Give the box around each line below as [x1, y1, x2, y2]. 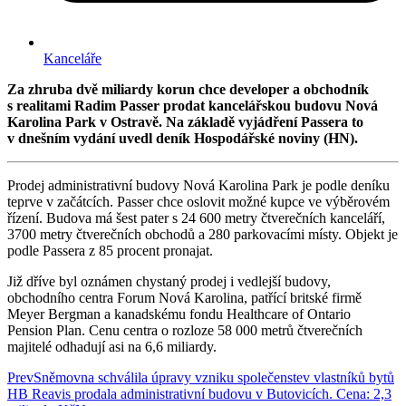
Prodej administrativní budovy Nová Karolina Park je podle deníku [7, 177, 390, 193]
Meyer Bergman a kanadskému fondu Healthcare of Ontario [7, 305, 351, 322]
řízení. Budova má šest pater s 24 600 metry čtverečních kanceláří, [7, 209, 385, 226]
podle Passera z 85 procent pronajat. [7, 242, 213, 258]
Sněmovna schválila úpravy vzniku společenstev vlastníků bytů [34, 369, 394, 385]
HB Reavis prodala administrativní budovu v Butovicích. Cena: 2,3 [7, 385, 391, 401]
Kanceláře [43, 50, 101, 66]
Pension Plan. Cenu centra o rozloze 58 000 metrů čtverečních [7, 322, 362, 338]
